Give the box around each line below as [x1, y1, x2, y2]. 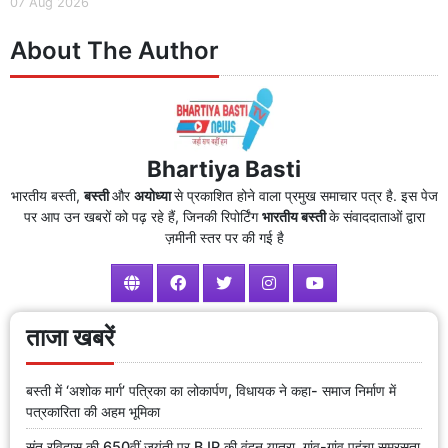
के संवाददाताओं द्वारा [328, 208, 425, 226]
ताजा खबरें [26, 323, 114, 353]
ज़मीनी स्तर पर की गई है [164, 229, 284, 247]
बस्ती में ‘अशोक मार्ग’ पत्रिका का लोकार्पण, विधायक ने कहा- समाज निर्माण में [26, 381, 396, 399]
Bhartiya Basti [147, 155, 301, 183]
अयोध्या [133, 187, 174, 205]
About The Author [10, 35, 219, 65]
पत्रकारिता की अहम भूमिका [26, 402, 160, 420]
